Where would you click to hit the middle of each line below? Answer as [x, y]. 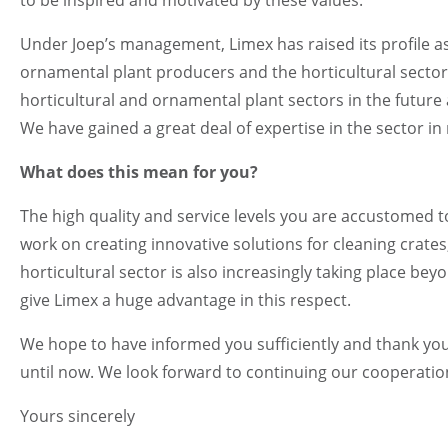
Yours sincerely [77, 415]
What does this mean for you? [139, 171]
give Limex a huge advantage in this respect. [185, 299]
